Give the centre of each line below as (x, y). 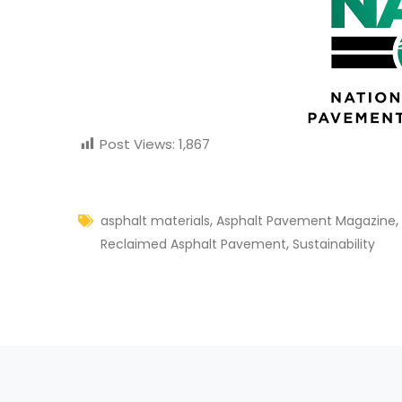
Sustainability (334, 245)
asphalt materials (155, 221)
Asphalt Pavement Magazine (306, 221)
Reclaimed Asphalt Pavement (193, 245)
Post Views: (137, 144)
